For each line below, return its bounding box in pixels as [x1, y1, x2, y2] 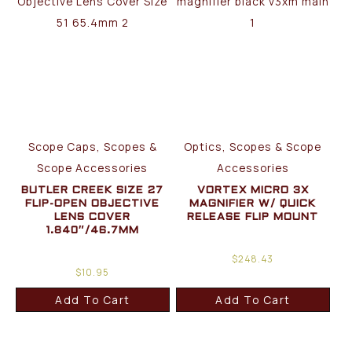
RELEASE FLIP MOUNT [187, 211, 319, 222]
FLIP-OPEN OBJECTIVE [25, 198, 160, 209]
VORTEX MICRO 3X [196, 185, 309, 196]
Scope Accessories [37, 159, 148, 175]
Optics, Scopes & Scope [184, 138, 322, 154]
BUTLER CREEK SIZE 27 [21, 185, 164, 196]
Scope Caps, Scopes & [27, 138, 157, 154]
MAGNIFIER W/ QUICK [189, 198, 317, 209]
